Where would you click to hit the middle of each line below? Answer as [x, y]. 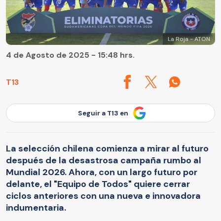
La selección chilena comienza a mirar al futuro [107, 148]
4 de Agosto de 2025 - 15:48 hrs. [70, 55]
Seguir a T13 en [103, 113]
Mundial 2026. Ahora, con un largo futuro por [102, 172]
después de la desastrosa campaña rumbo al [104, 160]
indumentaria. [36, 207]
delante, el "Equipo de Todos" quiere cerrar [98, 184]
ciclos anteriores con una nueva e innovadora [103, 196]
